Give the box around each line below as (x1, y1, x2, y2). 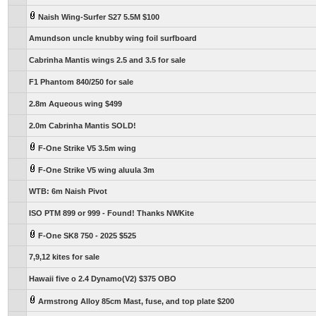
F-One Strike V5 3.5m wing (36, 144, 136, 152)
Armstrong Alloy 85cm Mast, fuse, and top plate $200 (36, 297, 234, 305)
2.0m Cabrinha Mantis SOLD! (29, 121, 136, 130)
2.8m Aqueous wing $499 (29, 99, 122, 108)
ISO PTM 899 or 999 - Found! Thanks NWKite (29, 209, 194, 217)
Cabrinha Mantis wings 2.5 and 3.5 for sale (29, 56, 186, 64)
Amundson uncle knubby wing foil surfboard (29, 34, 197, 42)
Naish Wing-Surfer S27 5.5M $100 (36, 13, 159, 21)
